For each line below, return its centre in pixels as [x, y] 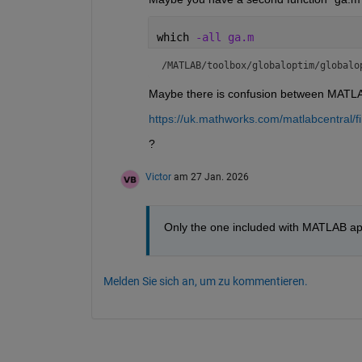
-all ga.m [224, 37]
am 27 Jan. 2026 [211, 177]
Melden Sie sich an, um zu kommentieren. [205, 281]
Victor [158, 177]
